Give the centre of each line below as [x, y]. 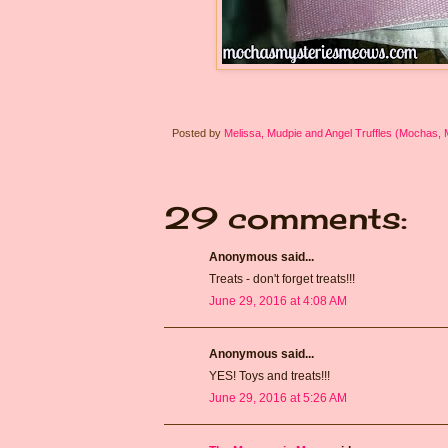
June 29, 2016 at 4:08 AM [278, 300]
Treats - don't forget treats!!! [282, 278]
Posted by [198, 132]
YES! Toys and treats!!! [269, 375]
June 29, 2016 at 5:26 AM [278, 397]
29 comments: [285, 217]
